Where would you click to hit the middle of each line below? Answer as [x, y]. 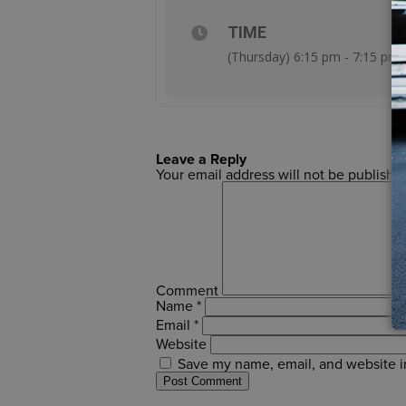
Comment [187, 290]
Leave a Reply [201, 159]
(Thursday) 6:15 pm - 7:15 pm [314, 57]
